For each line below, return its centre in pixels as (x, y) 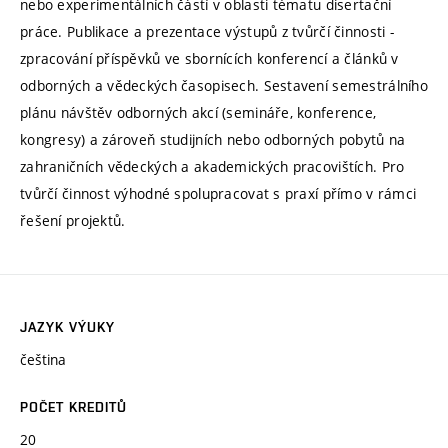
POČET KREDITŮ (74, 407)
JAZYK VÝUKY (68, 327)
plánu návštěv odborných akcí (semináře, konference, (198, 113)
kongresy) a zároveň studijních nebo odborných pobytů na (213, 140)
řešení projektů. (73, 221)
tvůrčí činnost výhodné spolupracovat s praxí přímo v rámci (218, 194)
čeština (43, 360)
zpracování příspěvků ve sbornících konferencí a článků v (209, 59)
